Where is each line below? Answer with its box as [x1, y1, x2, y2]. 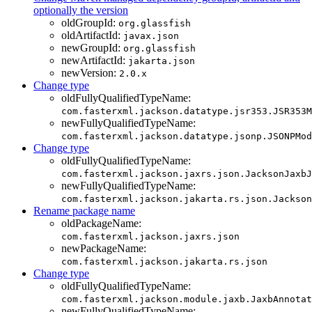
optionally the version [33, 4, 128, 17]
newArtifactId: [61, 54, 128, 67]
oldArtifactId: [61, 29, 123, 42]
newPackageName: [61, 242, 146, 255]
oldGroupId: [61, 17, 118, 29]
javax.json [123, 31, 179, 42]
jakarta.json [128, 56, 195, 67]
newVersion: [61, 67, 119, 79]
